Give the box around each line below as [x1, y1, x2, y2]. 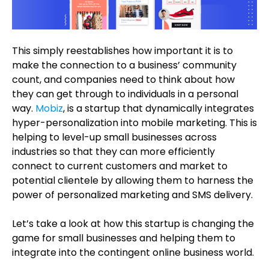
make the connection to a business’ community [12, 58, 237, 72]
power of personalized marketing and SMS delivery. [12, 188, 255, 202]
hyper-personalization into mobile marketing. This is [12, 116, 257, 130]
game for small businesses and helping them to [12, 231, 235, 245]
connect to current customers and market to [12, 159, 228, 173]
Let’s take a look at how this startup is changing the [12, 217, 254, 231]
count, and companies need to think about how [12, 73, 235, 86]
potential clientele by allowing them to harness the [12, 174, 253, 187]
